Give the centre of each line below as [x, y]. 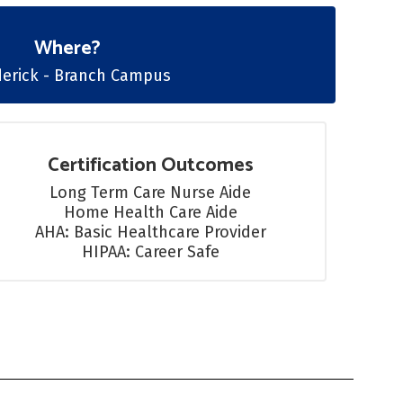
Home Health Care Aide [150, 212]
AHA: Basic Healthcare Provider [150, 232]
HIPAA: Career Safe [150, 252]
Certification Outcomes [150, 166]
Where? [67, 49]
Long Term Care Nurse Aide [151, 193]
